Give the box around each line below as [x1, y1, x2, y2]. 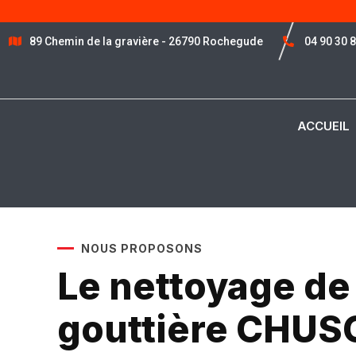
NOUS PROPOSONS [81, 242, 203, 255]
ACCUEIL [297, 118, 350, 133]
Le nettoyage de [57, 264, 350, 308]
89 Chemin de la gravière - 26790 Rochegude [29, 35, 263, 48]
